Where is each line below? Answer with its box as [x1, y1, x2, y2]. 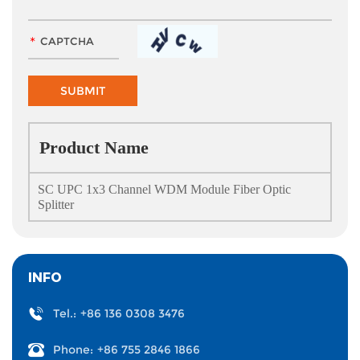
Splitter [38, 198, 74, 211]
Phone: [53, 342, 93, 357]
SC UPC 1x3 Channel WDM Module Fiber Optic [38, 182, 291, 196]
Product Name [39, 137, 149, 157]
